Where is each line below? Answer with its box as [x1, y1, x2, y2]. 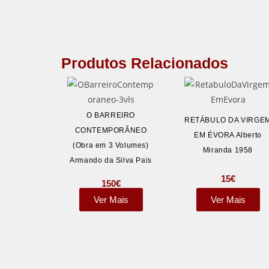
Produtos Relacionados [61, 55, 228, 71]
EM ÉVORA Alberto [194, 131, 262, 140]
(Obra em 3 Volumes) [73, 141, 149, 150]
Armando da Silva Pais [70, 156, 152, 165]
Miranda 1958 [202, 146, 253, 155]
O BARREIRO [86, 111, 135, 119]
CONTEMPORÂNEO [74, 126, 147, 134]
